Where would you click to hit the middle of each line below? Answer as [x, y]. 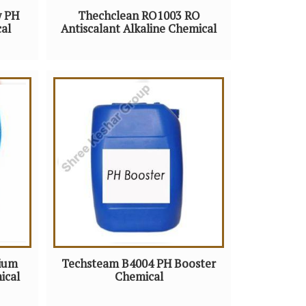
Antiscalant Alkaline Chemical [139, 29]
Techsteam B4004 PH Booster [139, 264]
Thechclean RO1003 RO [139, 16]
